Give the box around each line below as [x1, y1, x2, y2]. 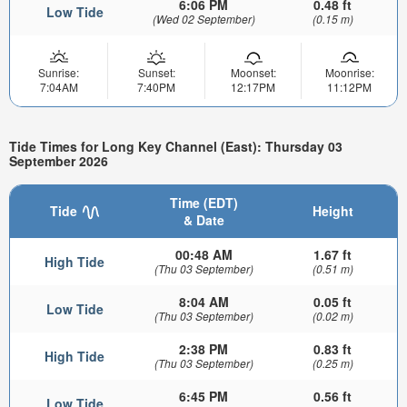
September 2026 [9, 151, 108, 170]
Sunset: [137, 64, 175, 80]
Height [312, 202, 353, 221]
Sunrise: [38, 64, 79, 80]
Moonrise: [324, 64, 374, 80]
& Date [183, 211, 224, 230]
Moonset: [230, 64, 276, 80]
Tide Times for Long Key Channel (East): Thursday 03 [9, 136, 342, 155]
